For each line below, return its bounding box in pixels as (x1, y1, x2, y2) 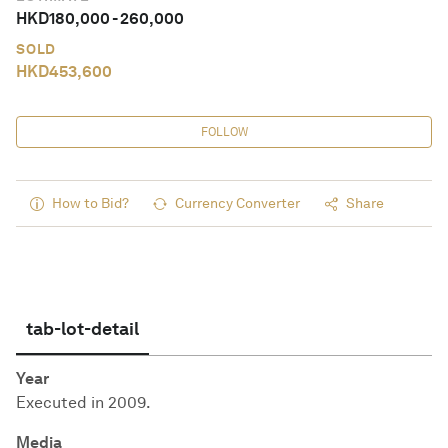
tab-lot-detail (26, 317, 139, 339)
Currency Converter (175, 195, 300, 211)
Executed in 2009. (16, 393, 151, 412)
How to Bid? (52, 195, 129, 211)
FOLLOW (200, 125, 248, 139)
